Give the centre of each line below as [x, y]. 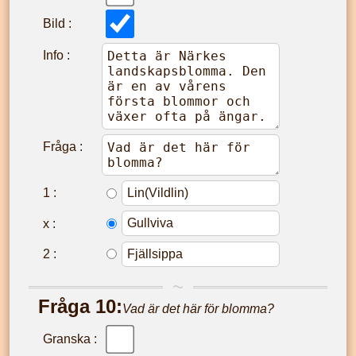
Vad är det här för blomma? [198, 309]
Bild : [57, 24]
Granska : [70, 339]
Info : [56, 56]
